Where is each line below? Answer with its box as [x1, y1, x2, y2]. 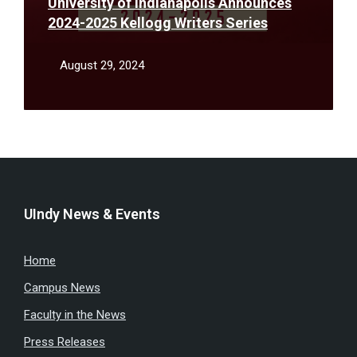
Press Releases [24, 335, 105, 349]
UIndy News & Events [24, 206, 160, 222]
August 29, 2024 [60, 58, 144, 73]
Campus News [24, 280, 100, 295]
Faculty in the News [24, 308, 126, 322]
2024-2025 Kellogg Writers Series [48, 14, 268, 31]
